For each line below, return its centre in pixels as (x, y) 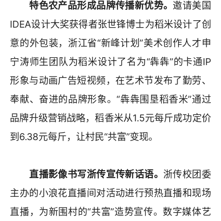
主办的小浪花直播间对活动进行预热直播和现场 (110, 193)
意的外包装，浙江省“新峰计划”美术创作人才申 (110, 43)
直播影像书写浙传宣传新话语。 (96, 174)
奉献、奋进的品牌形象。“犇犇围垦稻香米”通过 (110, 99)
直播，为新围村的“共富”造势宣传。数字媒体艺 (110, 211)
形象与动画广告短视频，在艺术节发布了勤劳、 (110, 80)
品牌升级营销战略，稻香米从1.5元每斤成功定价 (110, 118)
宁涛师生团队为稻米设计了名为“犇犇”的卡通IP (110, 61)
